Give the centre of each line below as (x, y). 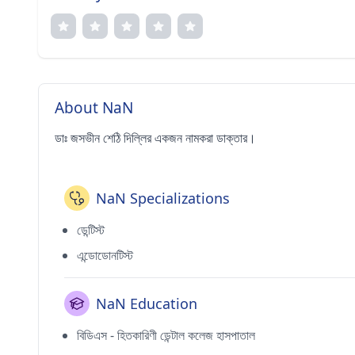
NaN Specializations (163, 198)
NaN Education (147, 303)
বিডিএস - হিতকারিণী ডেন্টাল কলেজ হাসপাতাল (166, 335)
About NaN (94, 108)
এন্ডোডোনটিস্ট (105, 255)
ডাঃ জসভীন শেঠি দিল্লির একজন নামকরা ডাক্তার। (155, 138)
